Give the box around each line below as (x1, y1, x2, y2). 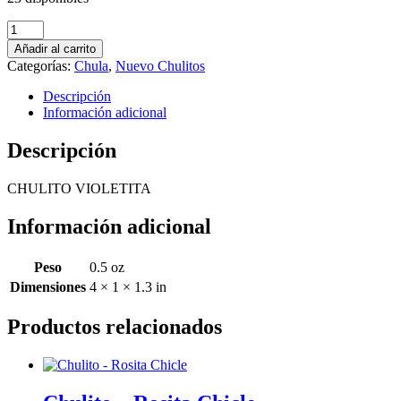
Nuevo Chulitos (115, 57, 205, 73)
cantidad (6, 67, 54, 83)
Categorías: (7, 57, 74, 73)
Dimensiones (10, 278, 86, 294)
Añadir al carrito (14, 41, 96, 55)
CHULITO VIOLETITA (7, 180, 151, 196)
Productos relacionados (7, 315, 222, 339)
